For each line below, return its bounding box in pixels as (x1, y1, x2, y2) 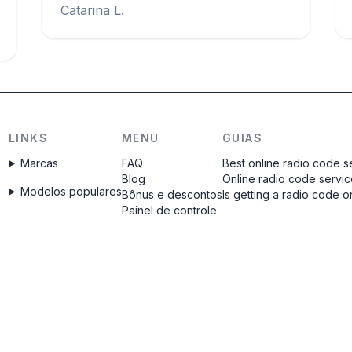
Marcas (20, 156, 58, 170)
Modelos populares (20, 185, 122, 198)
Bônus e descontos (121, 188, 222, 201)
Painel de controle (121, 203, 217, 217)
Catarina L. (60, 2, 125, 18)
